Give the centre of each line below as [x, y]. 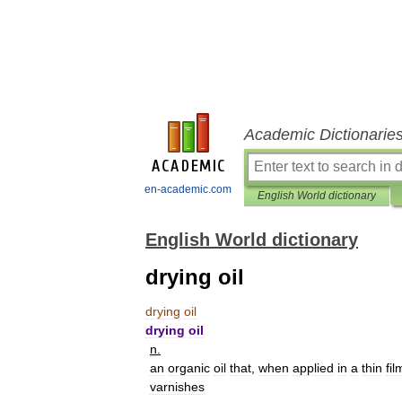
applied [313, 368]
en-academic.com [188, 189]
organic [189, 368]
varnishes [177, 387]
